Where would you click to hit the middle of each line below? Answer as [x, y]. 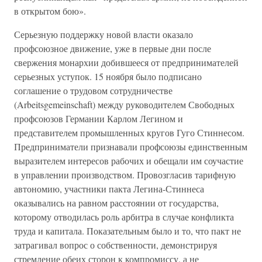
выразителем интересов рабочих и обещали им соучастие [129, 161]
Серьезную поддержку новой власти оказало [104, 34]
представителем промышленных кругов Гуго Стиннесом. [129, 132]
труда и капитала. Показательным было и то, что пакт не [127, 231]
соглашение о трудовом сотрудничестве [93, 90]
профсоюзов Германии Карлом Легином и [99, 118]
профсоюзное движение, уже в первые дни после [113, 48]
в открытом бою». [50, 11]
